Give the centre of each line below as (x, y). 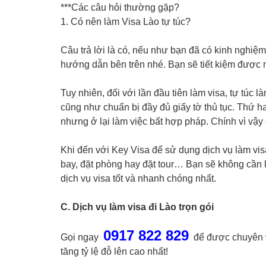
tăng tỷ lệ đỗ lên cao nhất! (114, 251)
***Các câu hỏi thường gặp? (120, 7)
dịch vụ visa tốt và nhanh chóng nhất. (138, 178)
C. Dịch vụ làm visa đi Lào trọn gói (137, 207)
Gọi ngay (82, 237)
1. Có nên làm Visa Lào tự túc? (126, 22)
